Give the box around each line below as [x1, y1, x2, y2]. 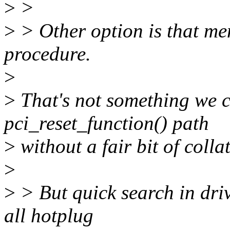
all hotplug [4, 204, 93, 227]
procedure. [4, 43, 91, 65]
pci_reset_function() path [4, 112, 209, 135]
